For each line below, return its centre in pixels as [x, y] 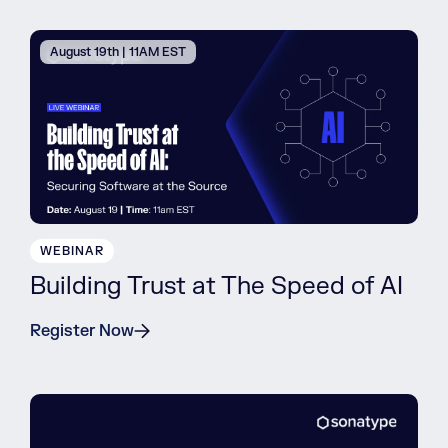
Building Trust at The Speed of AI [216, 287]
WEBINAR [72, 251]
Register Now [82, 331]
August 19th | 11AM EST [118, 52]
